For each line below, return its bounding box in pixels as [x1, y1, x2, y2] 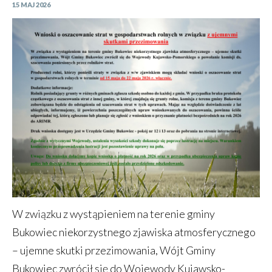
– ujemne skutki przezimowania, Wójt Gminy [12, 243, 216, 257]
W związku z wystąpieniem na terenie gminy [12, 207, 215, 221]
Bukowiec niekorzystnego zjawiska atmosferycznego [12, 225, 256, 239]
